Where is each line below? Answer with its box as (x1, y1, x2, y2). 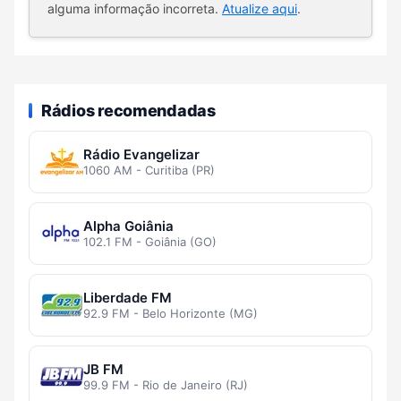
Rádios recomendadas (41, 100, 216, 120)
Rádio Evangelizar (83, 146, 200, 164)
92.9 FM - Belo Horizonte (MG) (83, 306, 258, 321)
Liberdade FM (83, 289, 172, 307)
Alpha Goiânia (83, 218, 174, 235)
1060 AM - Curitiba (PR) (83, 163, 215, 178)
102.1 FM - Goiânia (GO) (83, 235, 217, 250)
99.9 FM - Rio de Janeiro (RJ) (83, 378, 248, 393)
